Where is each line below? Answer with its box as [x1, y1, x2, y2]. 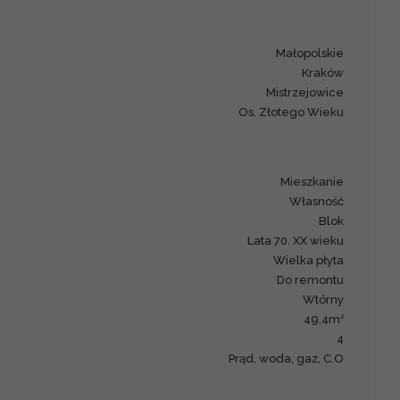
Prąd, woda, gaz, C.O [235, 351, 345, 365]
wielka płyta [286, 253, 345, 267]
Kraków [309, 65, 345, 79]
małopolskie [286, 46, 345, 60]
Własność [302, 194, 345, 208]
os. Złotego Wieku [248, 104, 345, 119]
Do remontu [285, 272, 345, 287]
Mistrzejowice [276, 85, 345, 99]
